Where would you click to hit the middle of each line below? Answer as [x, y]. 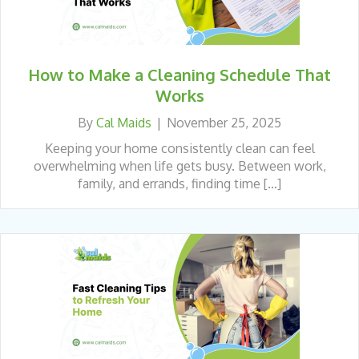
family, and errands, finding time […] [179, 183]
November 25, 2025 [224, 122]
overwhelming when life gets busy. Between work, [179, 165]
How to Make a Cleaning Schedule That [179, 74]
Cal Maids [124, 122]
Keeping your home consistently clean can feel [179, 148]
